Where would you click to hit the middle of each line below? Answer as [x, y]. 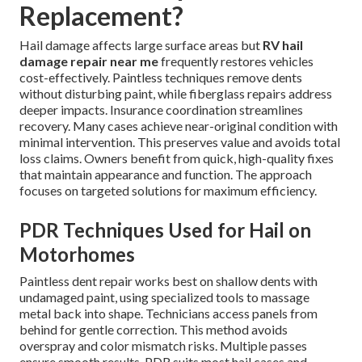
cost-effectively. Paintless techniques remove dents [161, 78]
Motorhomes [77, 255]
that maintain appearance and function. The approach [166, 175]
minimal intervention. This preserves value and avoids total [180, 142]
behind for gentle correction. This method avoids [154, 330]
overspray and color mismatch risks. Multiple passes [163, 346]
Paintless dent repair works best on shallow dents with [168, 281]
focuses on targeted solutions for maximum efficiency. [168, 191]
